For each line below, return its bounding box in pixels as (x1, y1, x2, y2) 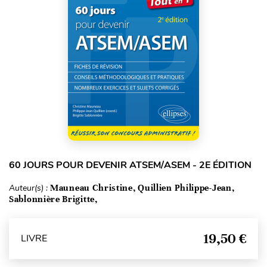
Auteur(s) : (9, 182, 50, 194)
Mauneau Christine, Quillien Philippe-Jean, (50, 182, 235, 193)
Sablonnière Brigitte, (9, 193, 98, 204)
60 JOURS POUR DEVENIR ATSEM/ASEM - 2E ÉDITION (9, 158, 252, 172)
